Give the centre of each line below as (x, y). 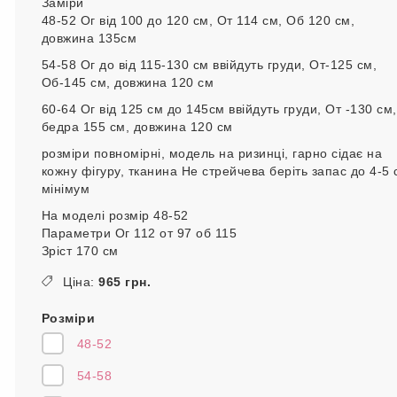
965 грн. (125, 282)
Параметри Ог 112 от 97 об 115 (139, 233)
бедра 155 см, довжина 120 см (137, 127)
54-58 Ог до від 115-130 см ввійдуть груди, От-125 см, (209, 65)
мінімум (65, 189)
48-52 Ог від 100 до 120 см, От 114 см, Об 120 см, (198, 20)
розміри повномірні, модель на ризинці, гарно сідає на (211, 153)
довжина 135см (89, 38)
